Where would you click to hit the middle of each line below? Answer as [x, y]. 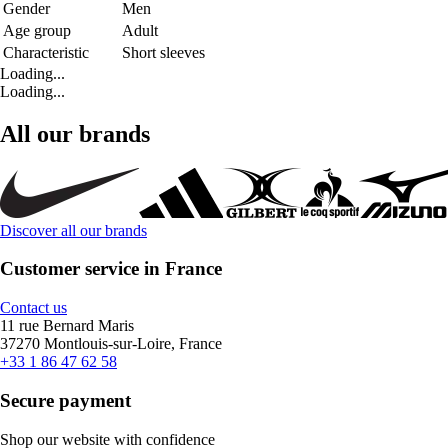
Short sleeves [163, 52]
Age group [37, 30]
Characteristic [46, 52]
